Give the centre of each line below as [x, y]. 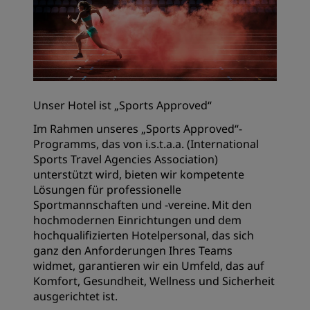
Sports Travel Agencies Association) [126, 159]
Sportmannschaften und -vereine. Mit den [143, 205]
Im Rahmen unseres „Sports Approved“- [138, 129]
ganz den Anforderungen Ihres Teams [133, 250]
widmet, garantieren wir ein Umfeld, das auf [149, 266]
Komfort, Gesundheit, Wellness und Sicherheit [154, 281]
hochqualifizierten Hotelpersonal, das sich [144, 235]
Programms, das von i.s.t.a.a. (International [146, 144]
